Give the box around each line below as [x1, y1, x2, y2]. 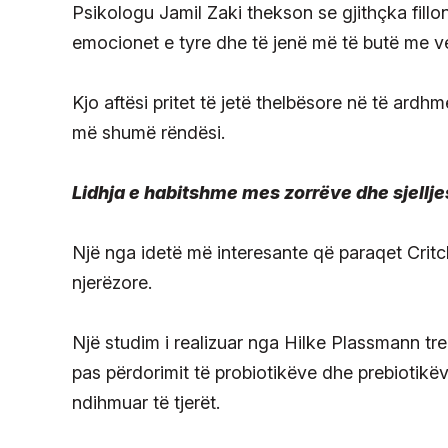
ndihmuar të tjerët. [72, 392, 220, 414]
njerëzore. [72, 272, 152, 294]
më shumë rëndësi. [72, 122, 225, 144]
